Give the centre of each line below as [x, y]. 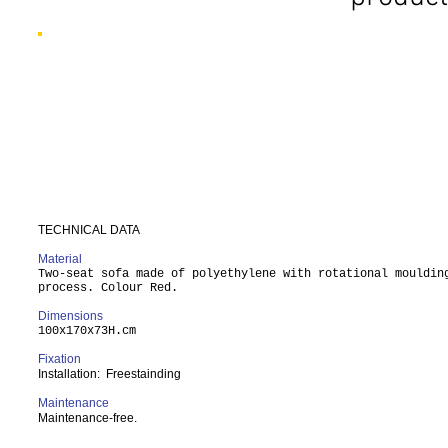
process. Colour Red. [108, 288]
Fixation [59, 359]
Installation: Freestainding [109, 374]
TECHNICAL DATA [89, 230]
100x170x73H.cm [87, 331]
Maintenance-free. [90, 418]
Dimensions [70, 316]
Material [60, 259]
